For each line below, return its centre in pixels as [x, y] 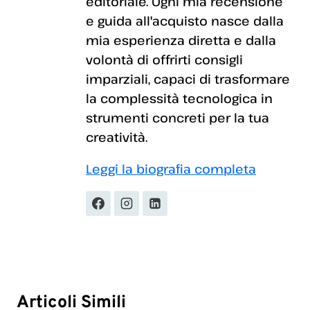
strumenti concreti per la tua [177, 117]
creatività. [117, 137]
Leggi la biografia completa [171, 168]
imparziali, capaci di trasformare [188, 79]
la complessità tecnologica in [179, 98]
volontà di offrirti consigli [164, 59]
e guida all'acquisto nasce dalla [185, 20]
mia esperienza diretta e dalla [181, 40]
